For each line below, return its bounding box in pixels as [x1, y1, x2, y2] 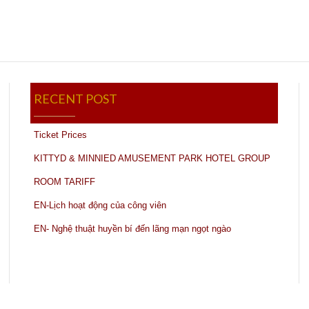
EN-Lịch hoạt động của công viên [34, 200, 167, 210]
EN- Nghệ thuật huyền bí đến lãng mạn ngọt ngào [34, 223, 232, 234]
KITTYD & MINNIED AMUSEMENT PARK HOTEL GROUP [34, 153, 271, 163]
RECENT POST [34, 91, 118, 106]
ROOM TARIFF [34, 177, 96, 187]
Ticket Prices [34, 130, 88, 140]
